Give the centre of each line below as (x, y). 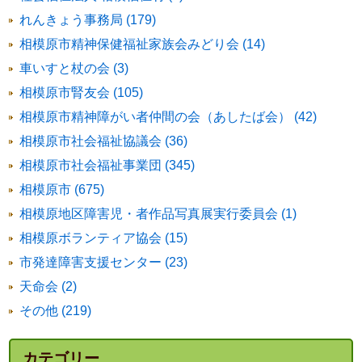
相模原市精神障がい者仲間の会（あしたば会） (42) (168, 117)
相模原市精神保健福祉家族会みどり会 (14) (143, 44)
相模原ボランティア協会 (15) (104, 238)
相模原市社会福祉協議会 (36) (104, 141)
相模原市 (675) (62, 189)
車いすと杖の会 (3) (74, 68)
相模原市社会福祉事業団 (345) (107, 165)
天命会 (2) (48, 286)
